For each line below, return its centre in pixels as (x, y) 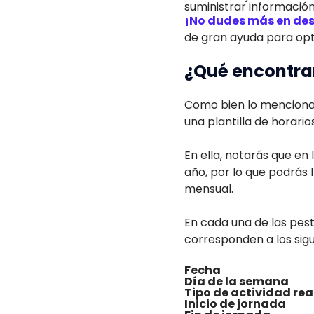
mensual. (209, 189)
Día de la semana (237, 281)
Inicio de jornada (235, 304)
